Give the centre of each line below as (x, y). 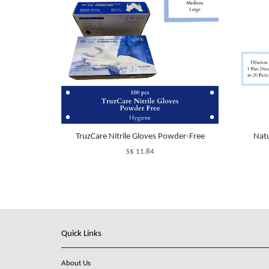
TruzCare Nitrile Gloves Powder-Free (140, 136)
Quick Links (81, 234)
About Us (76, 263)
